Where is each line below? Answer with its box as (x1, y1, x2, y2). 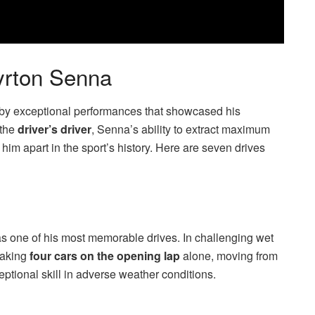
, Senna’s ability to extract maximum (91, 121, 270, 138)
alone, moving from (180, 247, 278, 264)
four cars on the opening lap (30, 247, 180, 264)
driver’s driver (18, 121, 91, 138)
